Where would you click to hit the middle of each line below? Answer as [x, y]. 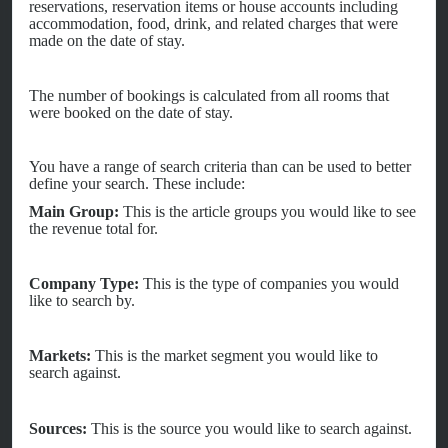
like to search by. [84, 300]
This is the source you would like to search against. [249, 428]
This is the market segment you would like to [234, 356]
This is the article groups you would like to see [267, 211]
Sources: [58, 428]
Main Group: [74, 211]
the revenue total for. [93, 228]
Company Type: [84, 283]
